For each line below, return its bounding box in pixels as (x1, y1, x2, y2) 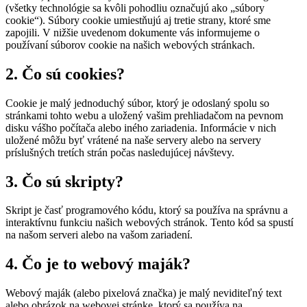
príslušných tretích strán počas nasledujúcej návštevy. (5, 146, 234, 158)
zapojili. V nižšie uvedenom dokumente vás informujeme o (5, 26, 260, 38)
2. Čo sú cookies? (5, 64, 125, 83)
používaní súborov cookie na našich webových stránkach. (5, 38, 255, 51)
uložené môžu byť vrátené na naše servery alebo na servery (5, 134, 261, 146)
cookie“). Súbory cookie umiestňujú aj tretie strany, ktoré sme (5, 14, 271, 26)
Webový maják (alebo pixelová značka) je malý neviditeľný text (5, 287, 282, 299)
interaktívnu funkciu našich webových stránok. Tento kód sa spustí (5, 217, 293, 229)
